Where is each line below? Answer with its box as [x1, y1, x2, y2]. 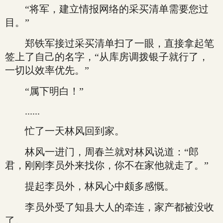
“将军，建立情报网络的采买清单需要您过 [5, 3, 209, 14]
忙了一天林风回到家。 [5, 125, 124, 136]
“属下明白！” [5, 86, 84, 97]
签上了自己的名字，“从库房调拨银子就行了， [5, 51, 209, 62]
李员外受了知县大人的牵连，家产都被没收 [5, 202, 214, 213]
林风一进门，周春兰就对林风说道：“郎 [5, 146, 199, 157]
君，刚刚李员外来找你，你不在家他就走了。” [5, 160, 209, 171]
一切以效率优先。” [5, 65, 89, 76]
